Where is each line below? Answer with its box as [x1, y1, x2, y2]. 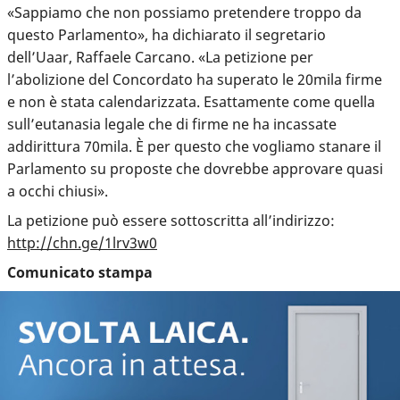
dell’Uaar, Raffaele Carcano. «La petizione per [7, 46, 313, 67]
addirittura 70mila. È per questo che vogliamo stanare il [7, 136, 381, 156]
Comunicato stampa [7, 262, 153, 282]
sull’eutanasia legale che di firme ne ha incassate [7, 113, 337, 134]
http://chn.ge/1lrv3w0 [7, 232, 157, 253]
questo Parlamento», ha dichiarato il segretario [7, 24, 326, 45]
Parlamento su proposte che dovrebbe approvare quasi [7, 158, 383, 179]
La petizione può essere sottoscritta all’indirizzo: [7, 210, 335, 230]
